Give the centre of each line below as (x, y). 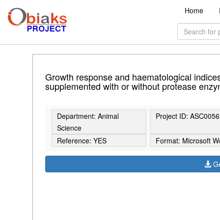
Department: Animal (88, 116)
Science (69, 128)
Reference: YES (82, 141)
